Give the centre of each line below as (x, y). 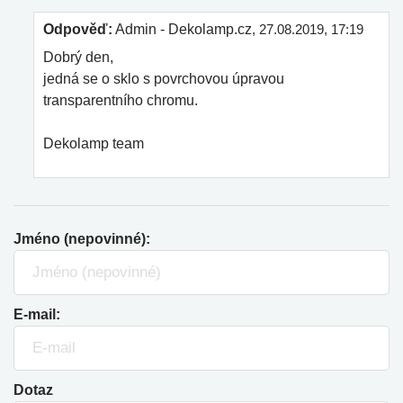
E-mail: (37, 314)
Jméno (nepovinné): (82, 239)
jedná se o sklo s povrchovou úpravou (164, 79)
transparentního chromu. (121, 100)
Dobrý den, (78, 57)
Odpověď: (78, 29)
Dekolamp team (94, 143)
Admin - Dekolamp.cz (182, 29)
